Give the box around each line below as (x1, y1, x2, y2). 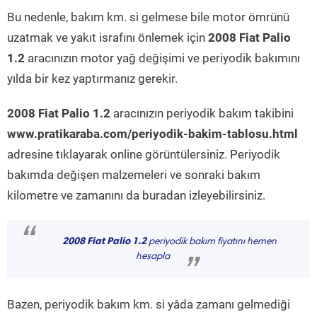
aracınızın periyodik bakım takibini (110, 106, 294, 120)
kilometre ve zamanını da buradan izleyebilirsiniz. (7, 188, 265, 202)
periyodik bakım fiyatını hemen (146, 237, 277, 247)
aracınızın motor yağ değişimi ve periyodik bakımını (25, 51, 300, 65)
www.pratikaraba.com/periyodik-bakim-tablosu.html (7, 127, 298, 141)
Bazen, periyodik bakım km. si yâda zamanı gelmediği (7, 297, 290, 311)
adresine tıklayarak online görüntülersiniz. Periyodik (7, 147, 280, 161)
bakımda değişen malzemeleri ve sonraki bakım (7, 168, 260, 182)
